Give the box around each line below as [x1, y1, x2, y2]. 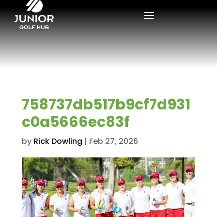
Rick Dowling [33, 135, 82, 147]
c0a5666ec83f [21, 111, 130, 132]
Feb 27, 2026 [89, 135, 138, 147]
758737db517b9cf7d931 [21, 94, 190, 115]
